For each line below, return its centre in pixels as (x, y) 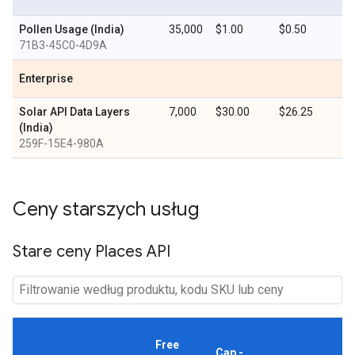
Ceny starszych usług (106, 209)
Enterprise (46, 78)
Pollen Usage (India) (72, 29)
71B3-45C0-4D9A (63, 45)
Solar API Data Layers (74, 112)
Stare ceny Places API (92, 252)
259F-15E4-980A (61, 143)
